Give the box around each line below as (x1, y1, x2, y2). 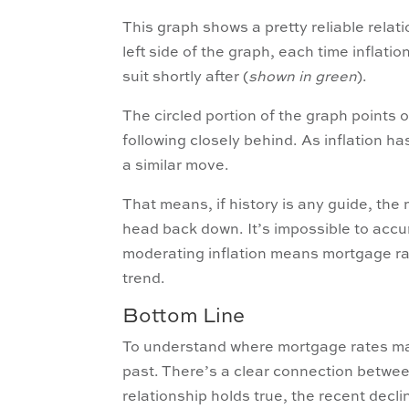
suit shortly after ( (122, 70, 249, 85)
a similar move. (122, 159, 230, 173)
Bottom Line (122, 307, 246, 327)
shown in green (248, 70, 358, 85)
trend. (122, 272, 170, 287)
